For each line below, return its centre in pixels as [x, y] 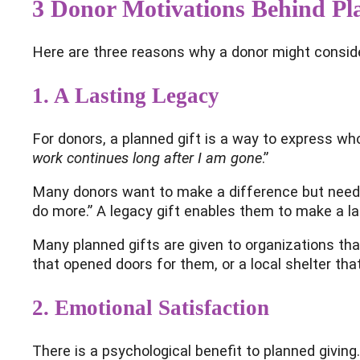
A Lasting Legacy [137, 95]
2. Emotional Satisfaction [151, 307]
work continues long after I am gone [147, 157]
